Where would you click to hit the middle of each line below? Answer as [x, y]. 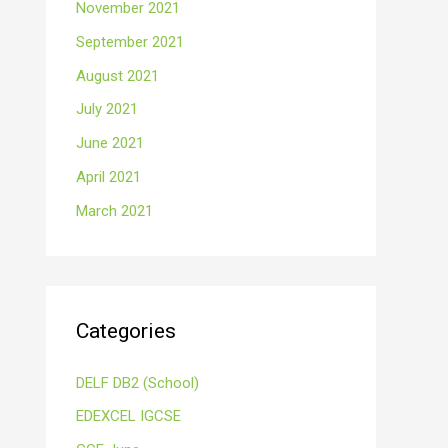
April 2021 [108, 176]
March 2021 [114, 210]
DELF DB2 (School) [137, 382]
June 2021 [110, 143]
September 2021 [130, 41]
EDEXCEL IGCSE [128, 416]
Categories [126, 330]
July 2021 [107, 109]
